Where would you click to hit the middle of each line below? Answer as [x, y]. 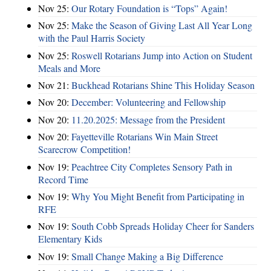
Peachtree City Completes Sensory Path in [152, 166]
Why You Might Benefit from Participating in [158, 196]
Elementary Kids [70, 239]
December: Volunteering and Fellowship [149, 102]
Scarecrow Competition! [84, 149]
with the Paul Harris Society [92, 38]
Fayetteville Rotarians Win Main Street [145, 137]
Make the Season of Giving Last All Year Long [162, 25]
